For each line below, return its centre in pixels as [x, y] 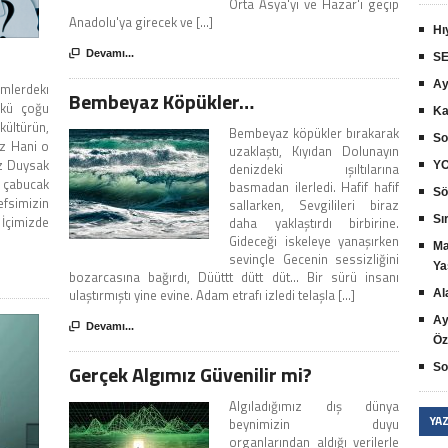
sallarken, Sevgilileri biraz [314, 205]
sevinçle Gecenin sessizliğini [314, 259]
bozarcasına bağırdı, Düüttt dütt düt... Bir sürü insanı [234, 277]
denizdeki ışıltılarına [314, 169]
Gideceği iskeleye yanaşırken [314, 241]
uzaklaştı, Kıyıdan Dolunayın [314, 151]
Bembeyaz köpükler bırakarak [314, 133]
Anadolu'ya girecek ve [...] [141, 22]
